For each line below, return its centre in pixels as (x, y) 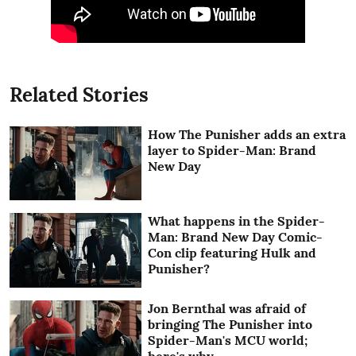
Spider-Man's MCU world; (228, 340)
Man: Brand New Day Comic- (236, 237)
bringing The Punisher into (230, 324)
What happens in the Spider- (237, 221)
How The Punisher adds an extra (247, 134)
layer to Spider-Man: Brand (232, 150)
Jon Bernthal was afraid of (227, 308)
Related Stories (79, 95)
